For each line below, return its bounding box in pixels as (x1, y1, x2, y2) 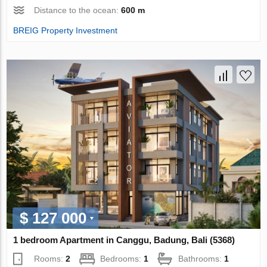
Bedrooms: (100, 254, 144, 264)
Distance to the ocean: (34, 5, 122, 15)
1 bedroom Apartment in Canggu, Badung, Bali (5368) (13, 235, 235, 246)
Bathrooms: (178, 254, 225, 264)
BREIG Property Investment (13, 26, 118, 36)
